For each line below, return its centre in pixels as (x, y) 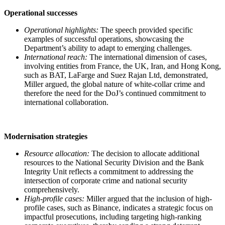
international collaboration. (67, 102)
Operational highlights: (61, 30)
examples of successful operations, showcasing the (104, 39)
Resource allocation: (57, 154)
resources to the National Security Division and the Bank (114, 163)
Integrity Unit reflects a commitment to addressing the (109, 172)
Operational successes (41, 13)
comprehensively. (53, 190)
